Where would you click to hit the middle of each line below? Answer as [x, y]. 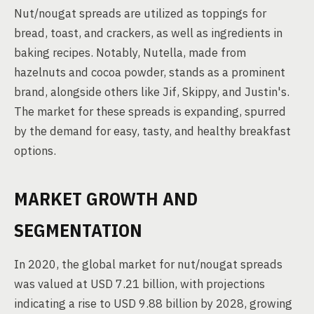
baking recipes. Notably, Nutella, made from [130, 53]
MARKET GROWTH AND [106, 198]
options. [35, 151]
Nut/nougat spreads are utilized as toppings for [140, 13]
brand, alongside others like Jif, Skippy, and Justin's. [152, 92]
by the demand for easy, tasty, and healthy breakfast [152, 131]
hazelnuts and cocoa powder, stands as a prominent [150, 72]
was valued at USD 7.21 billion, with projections [139, 284]
